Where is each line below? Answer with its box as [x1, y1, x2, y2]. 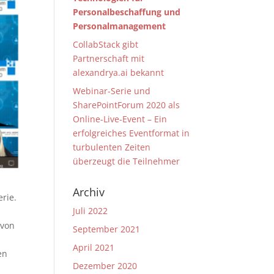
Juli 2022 [73, 205, 108, 217]
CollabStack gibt [73, 39, 139, 50]
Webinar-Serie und [73, 85, 151, 97]
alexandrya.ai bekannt [73, 67, 165, 78]
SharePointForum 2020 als [73, 99, 180, 111]
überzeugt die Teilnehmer [73, 155, 180, 167]
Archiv [73, 185, 105, 199]
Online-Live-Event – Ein [73, 113, 168, 125]
